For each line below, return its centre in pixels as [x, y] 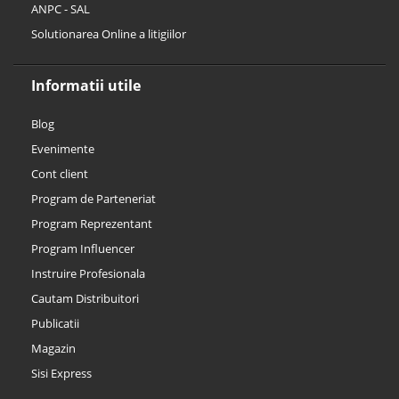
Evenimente [63, 149]
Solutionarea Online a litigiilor [109, 34]
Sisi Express [61, 374]
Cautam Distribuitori [85, 299]
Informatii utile [86, 86]
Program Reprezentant [92, 224]
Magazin [53, 349]
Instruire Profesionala [88, 274]
